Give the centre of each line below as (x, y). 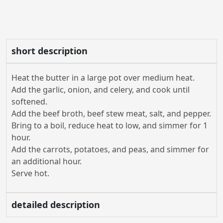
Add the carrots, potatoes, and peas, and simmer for (110, 149)
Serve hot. (30, 173)
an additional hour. (47, 161)
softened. (29, 102)
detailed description (56, 205)
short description (50, 51)
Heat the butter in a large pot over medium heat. (103, 78)
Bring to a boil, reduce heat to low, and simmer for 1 (110, 125)
